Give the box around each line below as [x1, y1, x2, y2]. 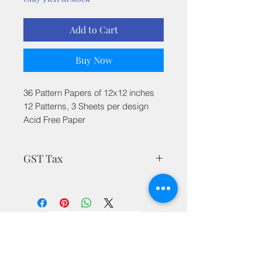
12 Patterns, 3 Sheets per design [23, 100, 149, 112]
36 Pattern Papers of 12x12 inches [23, 87, 154, 98]
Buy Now [75, 53, 112, 66]
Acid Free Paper [23, 113, 85, 125]
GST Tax [23, 151, 63, 166]
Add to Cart [69, 23, 118, 36]
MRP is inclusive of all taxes [23, 177, 130, 189]
